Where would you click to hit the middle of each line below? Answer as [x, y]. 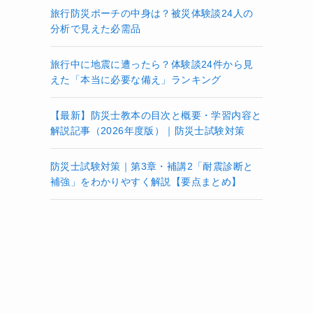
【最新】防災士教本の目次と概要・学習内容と [156, 115]
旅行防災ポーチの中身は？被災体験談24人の [152, 13]
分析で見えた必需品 [96, 29]
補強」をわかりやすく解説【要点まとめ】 [146, 182]
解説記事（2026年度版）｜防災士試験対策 [148, 131]
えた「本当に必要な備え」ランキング [136, 80]
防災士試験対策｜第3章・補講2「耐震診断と [152, 166]
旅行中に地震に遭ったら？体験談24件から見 [152, 64]
